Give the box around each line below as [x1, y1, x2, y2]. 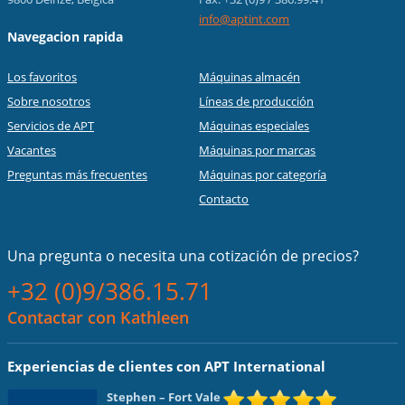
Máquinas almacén [199, 68, 301, 85]
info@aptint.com [199, 10, 290, 27]
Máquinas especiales [199, 117, 310, 134]
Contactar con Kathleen [7, 306, 189, 328]
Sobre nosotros [7, 92, 90, 109]
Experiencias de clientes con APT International [7, 356, 325, 375]
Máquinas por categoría [199, 165, 327, 183]
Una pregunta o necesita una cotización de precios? [7, 245, 359, 266]
